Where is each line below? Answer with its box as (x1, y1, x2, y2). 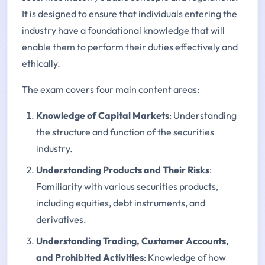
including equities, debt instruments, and (36, 197, 205, 209)
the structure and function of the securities (36, 126, 214, 138)
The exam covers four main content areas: (22, 83, 199, 96)
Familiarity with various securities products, (36, 180, 218, 193)
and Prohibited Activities (36, 251, 144, 264)
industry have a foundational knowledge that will (22, 24, 225, 37)
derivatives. (36, 214, 86, 226)
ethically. (22, 57, 60, 70)
